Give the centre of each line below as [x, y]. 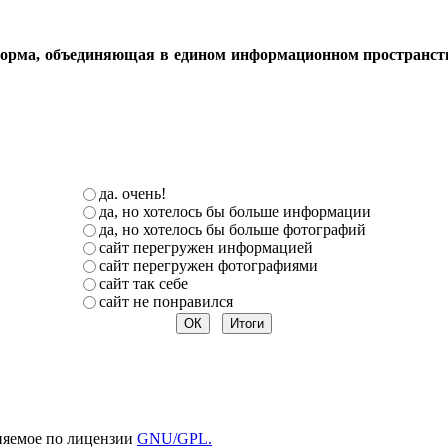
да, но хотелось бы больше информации [234, 211]
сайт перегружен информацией [205, 247]
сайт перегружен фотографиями [208, 265]
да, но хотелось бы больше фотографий [232, 229]
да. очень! [132, 193]
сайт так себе [143, 283]
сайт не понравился [165, 301]
